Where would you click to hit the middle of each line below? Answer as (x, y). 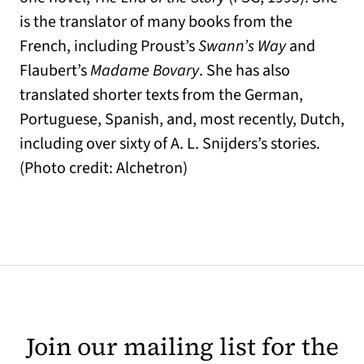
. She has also (245, 71)
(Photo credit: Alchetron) (104, 168)
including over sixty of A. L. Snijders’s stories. (170, 144)
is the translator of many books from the (156, 22)
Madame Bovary (143, 71)
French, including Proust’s (109, 46)
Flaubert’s (53, 71)
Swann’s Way (244, 46)
